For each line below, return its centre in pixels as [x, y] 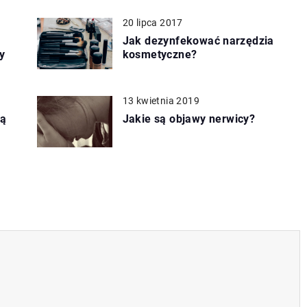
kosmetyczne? [160, 54]
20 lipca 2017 [152, 22]
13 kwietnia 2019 [161, 100]
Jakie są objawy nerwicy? [189, 119]
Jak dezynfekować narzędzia [198, 40]
